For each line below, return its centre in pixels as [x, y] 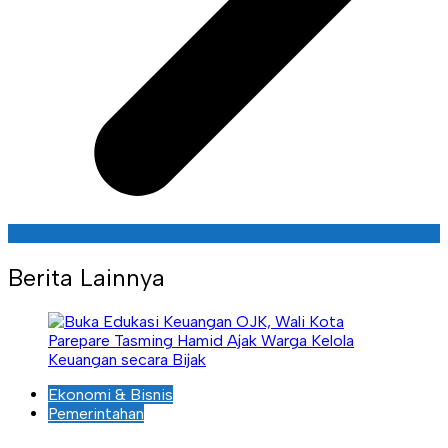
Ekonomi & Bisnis [110, 394]
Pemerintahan [96, 413]
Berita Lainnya [86, 278]
